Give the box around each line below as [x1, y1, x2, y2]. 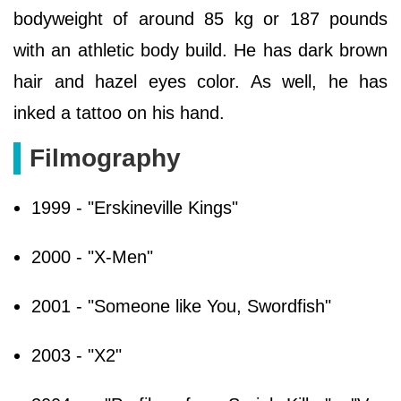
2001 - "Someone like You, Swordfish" [31, 295, 331, 316]
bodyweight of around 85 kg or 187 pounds [13, 8, 388, 29]
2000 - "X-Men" [31, 246, 153, 267]
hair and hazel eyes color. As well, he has [13, 71, 388, 91]
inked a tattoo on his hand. [13, 102, 225, 123]
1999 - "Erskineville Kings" [31, 197, 238, 218]
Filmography [30, 143, 181, 172]
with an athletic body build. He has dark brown [13, 39, 388, 60]
